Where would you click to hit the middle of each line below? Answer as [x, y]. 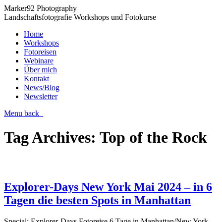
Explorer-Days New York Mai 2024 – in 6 [108, 187]
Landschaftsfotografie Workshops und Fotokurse [80, 17]
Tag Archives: [52, 138]
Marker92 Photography [40, 8]
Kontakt [36, 79]
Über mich [40, 70]
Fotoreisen [40, 52]
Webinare [39, 61]
